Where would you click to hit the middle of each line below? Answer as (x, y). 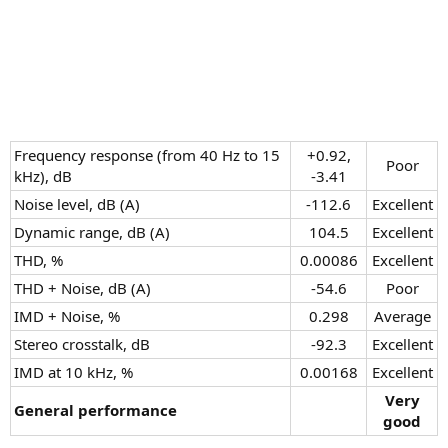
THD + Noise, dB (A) (82, 287)
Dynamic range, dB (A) (92, 231)
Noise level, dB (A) (77, 203)
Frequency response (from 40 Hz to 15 (147, 154)
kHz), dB (43, 175)
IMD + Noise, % (67, 315)
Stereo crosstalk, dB (82, 343)
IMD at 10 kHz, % (73, 371)
